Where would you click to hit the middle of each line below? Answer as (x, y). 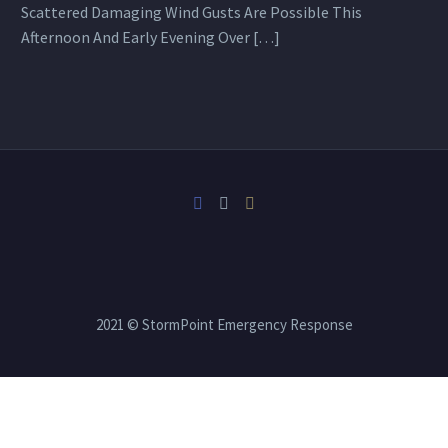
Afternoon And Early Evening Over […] (150, 37)
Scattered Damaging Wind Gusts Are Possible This (191, 12)
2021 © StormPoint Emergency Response (224, 325)
